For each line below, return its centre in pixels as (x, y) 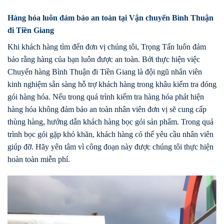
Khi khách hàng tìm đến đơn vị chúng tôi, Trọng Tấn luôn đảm (107, 46)
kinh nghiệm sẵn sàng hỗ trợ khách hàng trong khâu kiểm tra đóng (112, 84)
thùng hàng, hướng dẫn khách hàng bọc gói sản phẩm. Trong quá (110, 121)
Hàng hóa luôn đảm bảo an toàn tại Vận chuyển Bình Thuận (110, 17)
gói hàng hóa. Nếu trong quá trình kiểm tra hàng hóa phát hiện (106, 96)
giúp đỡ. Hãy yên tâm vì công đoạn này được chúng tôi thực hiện (110, 146)
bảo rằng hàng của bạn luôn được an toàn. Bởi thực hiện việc (104, 59)
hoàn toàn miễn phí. (39, 159)
